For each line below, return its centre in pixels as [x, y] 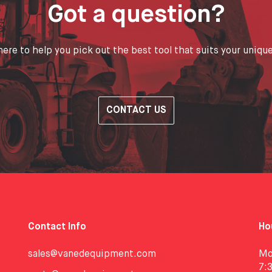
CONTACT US [136, 110]
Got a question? [136, 15]
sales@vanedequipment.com [92, 254]
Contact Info [57, 227]
